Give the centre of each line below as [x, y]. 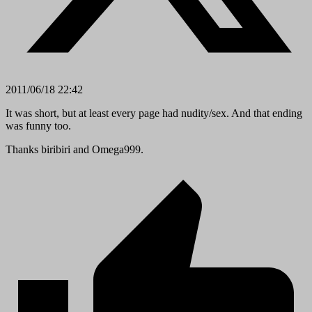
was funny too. [38, 126]
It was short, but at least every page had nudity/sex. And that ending [154, 113]
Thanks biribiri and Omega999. [75, 149]
